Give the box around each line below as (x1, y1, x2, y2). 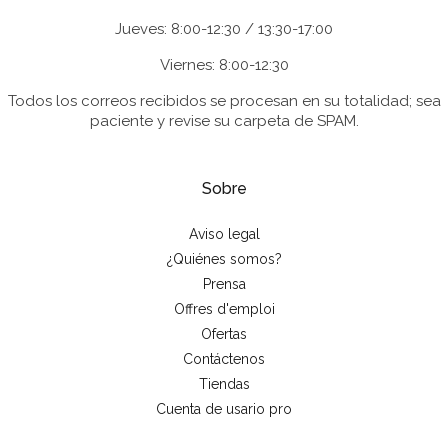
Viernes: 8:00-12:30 (159, 55, 289, 74)
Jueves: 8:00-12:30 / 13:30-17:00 (115, 19, 333, 38)
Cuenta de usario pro (156, 400, 292, 417)
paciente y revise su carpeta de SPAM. (89, 111, 359, 130)
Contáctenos (183, 350, 265, 367)
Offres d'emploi (173, 300, 275, 317)
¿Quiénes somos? (166, 250, 282, 267)
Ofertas (201, 325, 247, 342)
